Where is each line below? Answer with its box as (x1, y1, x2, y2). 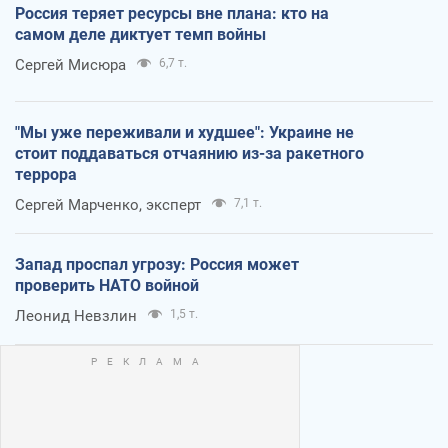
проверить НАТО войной (15, 276, 199, 296)
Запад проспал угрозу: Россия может (15, 255, 299, 275)
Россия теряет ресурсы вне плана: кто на (15, 4, 329, 24)
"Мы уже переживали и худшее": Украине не (15, 123, 354, 143)
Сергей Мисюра (15, 56, 126, 75)
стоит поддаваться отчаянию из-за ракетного (15, 144, 364, 164)
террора (15, 165, 77, 185)
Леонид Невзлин (15, 307, 137, 326)
